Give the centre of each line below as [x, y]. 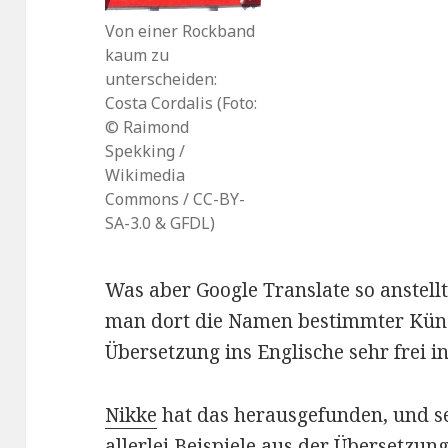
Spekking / [145, 151]
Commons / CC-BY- [175, 199]
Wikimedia [145, 175]
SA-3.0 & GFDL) [160, 223]
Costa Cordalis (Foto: [181, 103]
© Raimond [147, 127]
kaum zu [137, 55]
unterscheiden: [161, 79]
